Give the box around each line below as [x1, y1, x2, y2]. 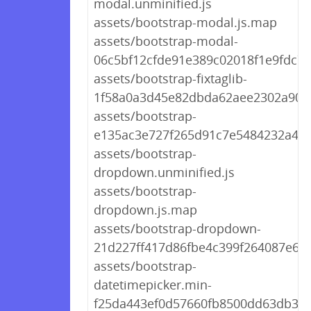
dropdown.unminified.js [94, 164, 235, 180]
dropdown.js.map [94, 201, 197, 218]
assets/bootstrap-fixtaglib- [94, 70, 247, 87]
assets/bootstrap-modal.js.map [94, 14, 277, 31]
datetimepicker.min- [94, 276, 212, 293]
